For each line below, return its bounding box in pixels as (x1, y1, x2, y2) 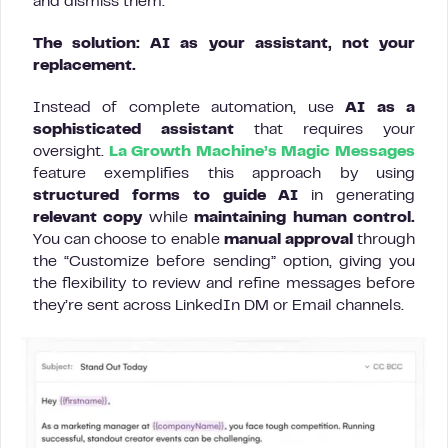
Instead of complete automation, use (33, 101, 334, 115)
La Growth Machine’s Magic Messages (108, 145, 416, 159)
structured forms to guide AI (33, 189, 299, 203)
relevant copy (33, 211, 143, 225)
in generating (298, 189, 416, 203)
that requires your (234, 123, 415, 137)
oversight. (33, 145, 109, 159)
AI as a (333, 101, 416, 115)
